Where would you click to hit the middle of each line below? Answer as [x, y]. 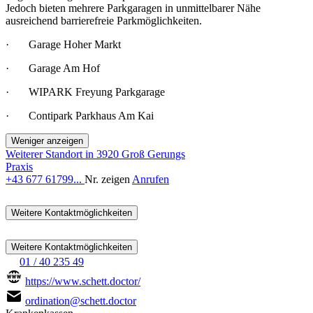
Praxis [19, 166]
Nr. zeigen [107, 179]
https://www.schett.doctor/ [83, 281]
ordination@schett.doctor [81, 300]
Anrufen [151, 179]
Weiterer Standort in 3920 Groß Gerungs [95, 154]
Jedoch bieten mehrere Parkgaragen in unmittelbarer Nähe [133, 8]
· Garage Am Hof [53, 68]
